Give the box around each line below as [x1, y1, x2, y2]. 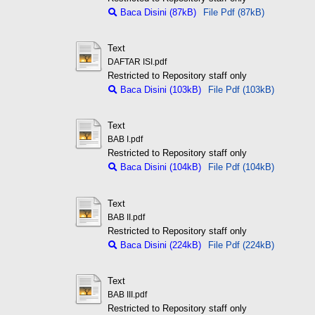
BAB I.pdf [107, 135, 143, 144]
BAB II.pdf [107, 212, 145, 221]
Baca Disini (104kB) [117, 162, 201, 173]
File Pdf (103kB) [207, 84, 274, 96]
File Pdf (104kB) [207, 162, 274, 173]
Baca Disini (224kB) [117, 239, 201, 250]
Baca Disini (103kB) [117, 84, 201, 96]
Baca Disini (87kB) [117, 6, 196, 18]
